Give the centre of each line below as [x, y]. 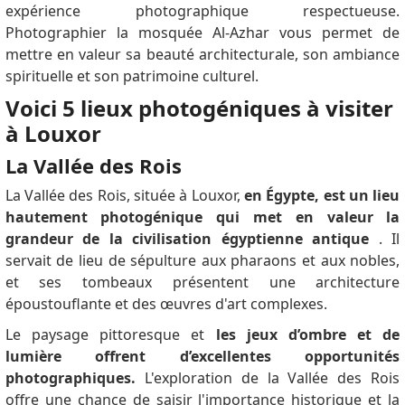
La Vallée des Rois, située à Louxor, [124, 196]
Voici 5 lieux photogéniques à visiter [199, 108]
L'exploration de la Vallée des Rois [272, 378]
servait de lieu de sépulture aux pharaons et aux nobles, [202, 261]
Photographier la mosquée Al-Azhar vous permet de [202, 33]
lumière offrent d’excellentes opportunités [202, 357]
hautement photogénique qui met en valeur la [202, 217]
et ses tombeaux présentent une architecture [202, 283]
